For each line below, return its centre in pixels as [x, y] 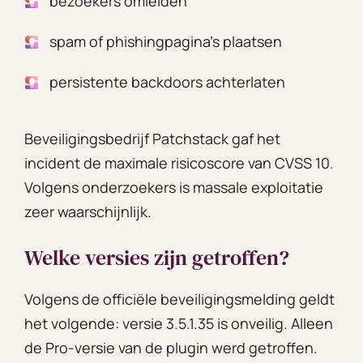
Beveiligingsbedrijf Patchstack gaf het [152, 138]
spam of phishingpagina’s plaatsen [166, 41]
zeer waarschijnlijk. [88, 211]
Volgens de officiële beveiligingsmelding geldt [179, 299]
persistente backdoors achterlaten [167, 81]
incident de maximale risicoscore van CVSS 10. [179, 162]
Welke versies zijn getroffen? [157, 257]
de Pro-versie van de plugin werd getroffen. [171, 347]
